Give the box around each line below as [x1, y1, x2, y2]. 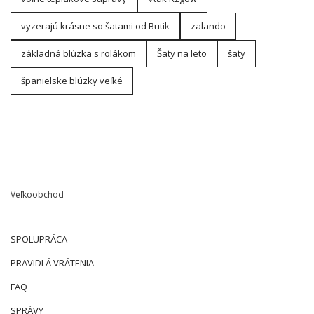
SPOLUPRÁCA [11, 233, 67, 246]
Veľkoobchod [11, 189, 64, 201]
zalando [191, 20, 226, 33]
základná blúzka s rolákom [21, 47, 136, 60]
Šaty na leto [157, 47, 207, 60]
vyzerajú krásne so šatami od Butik [21, 20, 170, 33]
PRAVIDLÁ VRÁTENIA [11, 257, 94, 270]
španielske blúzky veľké [21, 74, 123, 88]
